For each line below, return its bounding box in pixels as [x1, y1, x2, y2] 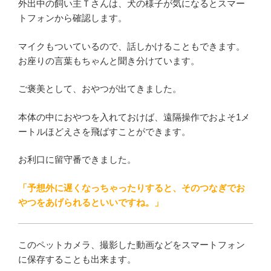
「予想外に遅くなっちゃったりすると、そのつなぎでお [18, 182, 245, 193]
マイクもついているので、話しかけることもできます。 [18, 41, 245, 51]
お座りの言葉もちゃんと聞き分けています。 [18, 55, 200, 66]
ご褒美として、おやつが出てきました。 [18, 83, 181, 94]
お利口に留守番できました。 [18, 154, 136, 165]
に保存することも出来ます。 [18, 253, 136, 264]
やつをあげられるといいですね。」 [18, 197, 163, 207]
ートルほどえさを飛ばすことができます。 [18, 126, 191, 137]
